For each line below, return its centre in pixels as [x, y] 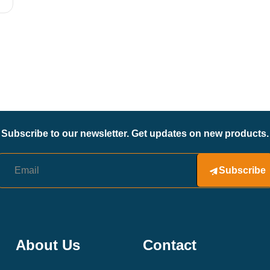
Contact [170, 245]
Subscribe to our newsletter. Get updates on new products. [135, 133]
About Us [48, 245]
